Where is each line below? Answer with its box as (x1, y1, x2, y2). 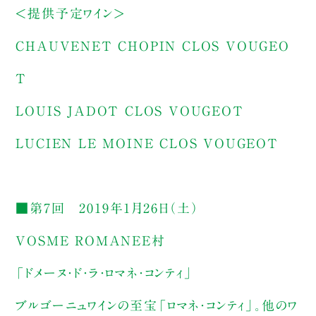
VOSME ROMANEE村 (16, 233, 166, 247)
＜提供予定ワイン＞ (16, 6, 126, 20)
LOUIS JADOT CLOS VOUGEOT (16, 104, 244, 117)
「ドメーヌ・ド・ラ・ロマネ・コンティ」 (16, 266, 193, 279)
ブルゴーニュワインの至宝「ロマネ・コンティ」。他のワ (16, 298, 299, 312)
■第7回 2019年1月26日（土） (16, 201, 199, 214)
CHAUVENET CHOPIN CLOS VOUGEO (16, 39, 290, 52)
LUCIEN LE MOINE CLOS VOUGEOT (16, 136, 279, 150)
